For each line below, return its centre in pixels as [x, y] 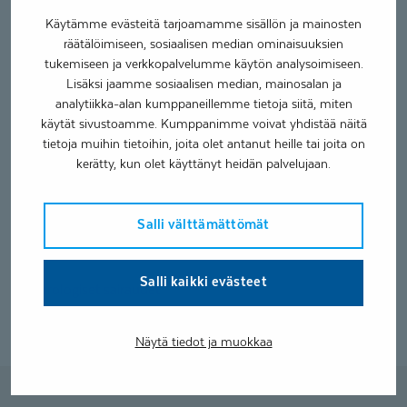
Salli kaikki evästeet [203, 281]
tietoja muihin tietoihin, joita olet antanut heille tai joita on [203, 143]
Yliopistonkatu [68, 24]
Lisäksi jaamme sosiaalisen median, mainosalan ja [203, 83]
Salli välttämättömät [203, 224]
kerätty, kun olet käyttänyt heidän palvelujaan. [203, 163]
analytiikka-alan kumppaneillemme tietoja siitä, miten [203, 103]
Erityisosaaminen [104, 245]
